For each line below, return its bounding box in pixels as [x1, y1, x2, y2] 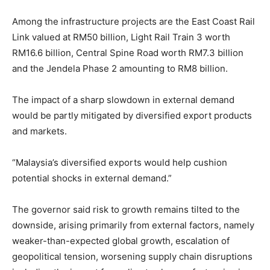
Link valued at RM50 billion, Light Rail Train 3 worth [12, 31, 230, 43]
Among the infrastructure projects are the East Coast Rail [12, 15, 255, 27]
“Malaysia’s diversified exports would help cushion [12, 156, 227, 168]
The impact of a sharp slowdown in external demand [12, 93, 234, 105]
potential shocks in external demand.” [12, 172, 172, 184]
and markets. [12, 125, 67, 137]
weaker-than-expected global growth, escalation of [12, 234, 230, 246]
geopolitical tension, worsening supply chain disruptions [12, 250, 253, 262]
